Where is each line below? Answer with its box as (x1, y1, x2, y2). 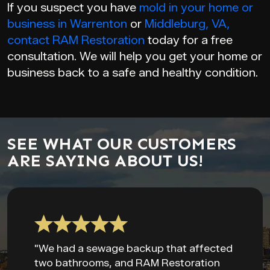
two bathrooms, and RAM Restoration (34, 257, 220, 269)
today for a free (145, 33, 233, 47)
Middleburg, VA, (145, 17, 230, 31)
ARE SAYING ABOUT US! (7, 150, 203, 171)
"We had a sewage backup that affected (34, 242, 233, 254)
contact (7, 33, 49, 47)
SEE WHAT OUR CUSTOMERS (7, 133, 236, 154)
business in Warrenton (7, 17, 127, 31)
